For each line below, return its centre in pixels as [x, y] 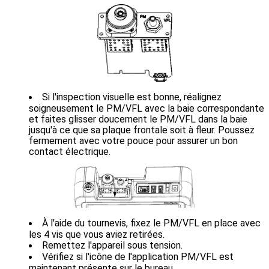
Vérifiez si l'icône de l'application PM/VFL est [138, 257]
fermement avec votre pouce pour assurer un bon [133, 141]
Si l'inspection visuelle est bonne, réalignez [132, 97]
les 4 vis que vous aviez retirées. [97, 234]
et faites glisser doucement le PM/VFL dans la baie [138, 119]
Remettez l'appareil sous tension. [112, 246]
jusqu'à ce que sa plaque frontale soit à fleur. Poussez [142, 130]
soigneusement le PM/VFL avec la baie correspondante [147, 108]
